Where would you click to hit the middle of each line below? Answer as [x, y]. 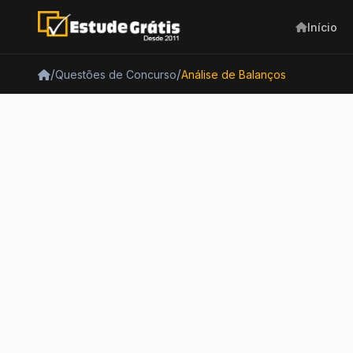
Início [322, 27]
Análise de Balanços [234, 74]
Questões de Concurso [116, 74]
